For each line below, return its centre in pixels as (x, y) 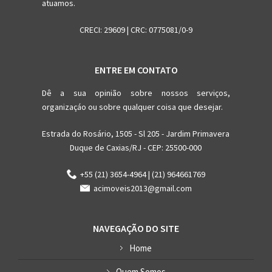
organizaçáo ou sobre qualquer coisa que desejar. (132, 107)
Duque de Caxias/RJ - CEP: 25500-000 (136, 148)
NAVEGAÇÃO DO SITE (136, 229)
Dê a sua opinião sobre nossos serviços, (136, 93)
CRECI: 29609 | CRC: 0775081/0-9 (136, 30)
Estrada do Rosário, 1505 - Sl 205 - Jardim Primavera (136, 134)
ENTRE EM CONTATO (136, 70)
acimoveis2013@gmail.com (141, 189)
